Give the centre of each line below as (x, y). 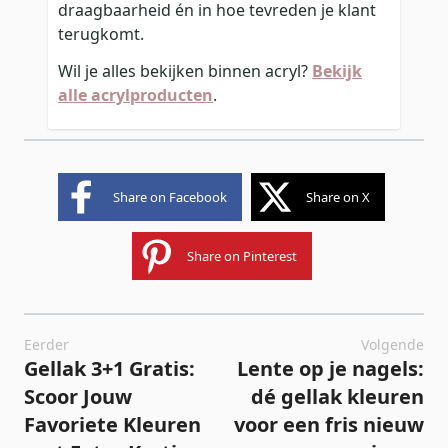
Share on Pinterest (241, 256)
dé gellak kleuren (337, 397)
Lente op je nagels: (330, 369)
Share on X (338, 197)
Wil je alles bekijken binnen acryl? (185, 70)
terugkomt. (101, 33)
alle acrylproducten (135, 94)
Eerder (46, 345)
